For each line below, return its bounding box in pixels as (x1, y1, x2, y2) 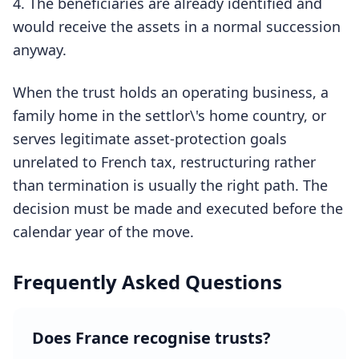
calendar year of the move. (13, 222, 194, 241)
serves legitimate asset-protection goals (13, 129, 287, 148)
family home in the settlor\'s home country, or (13, 106, 326, 125)
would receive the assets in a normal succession (13, 17, 341, 36)
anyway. (13, 40, 67, 59)
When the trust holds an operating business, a (13, 83, 329, 102)
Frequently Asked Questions (13, 268, 282, 295)
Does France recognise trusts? (32, 327, 271, 349)
